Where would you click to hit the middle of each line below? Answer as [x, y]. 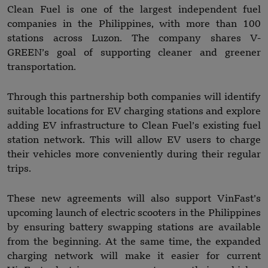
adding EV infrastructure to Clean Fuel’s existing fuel [134, 126]
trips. [19, 169]
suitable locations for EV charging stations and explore [134, 112]
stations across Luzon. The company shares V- [134, 39]
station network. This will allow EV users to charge [134, 140]
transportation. [42, 67]
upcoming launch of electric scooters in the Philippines [134, 213]
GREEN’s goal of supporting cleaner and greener [134, 53]
